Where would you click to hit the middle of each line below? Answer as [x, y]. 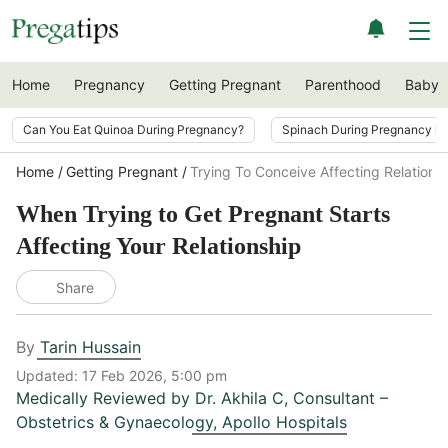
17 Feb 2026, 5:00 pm [154, 375]
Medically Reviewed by [105, 398]
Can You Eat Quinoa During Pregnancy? [133, 129]
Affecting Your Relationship [158, 246]
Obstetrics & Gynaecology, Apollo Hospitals [181, 422]
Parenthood [343, 84]
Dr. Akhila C [239, 398]
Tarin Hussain [90, 347]
